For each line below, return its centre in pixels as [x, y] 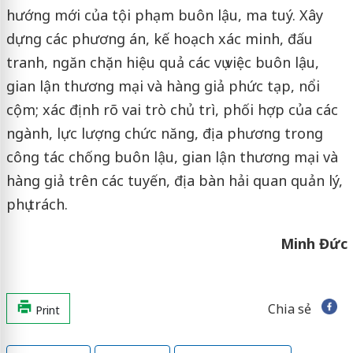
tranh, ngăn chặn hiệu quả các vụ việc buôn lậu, [162, 62]
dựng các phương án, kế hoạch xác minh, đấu [159, 38]
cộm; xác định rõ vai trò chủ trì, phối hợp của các [172, 109]
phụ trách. [37, 204]
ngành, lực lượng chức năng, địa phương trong [164, 133]
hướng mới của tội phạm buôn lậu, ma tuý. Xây [164, 15]
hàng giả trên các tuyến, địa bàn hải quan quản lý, [174, 180]
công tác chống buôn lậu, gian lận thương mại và [172, 156]
